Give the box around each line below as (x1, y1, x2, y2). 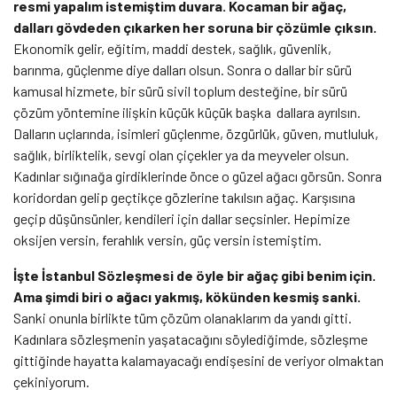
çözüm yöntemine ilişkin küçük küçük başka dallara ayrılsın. (13, 103, 361, 121)
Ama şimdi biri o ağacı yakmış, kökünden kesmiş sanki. (13, 287, 361, 305)
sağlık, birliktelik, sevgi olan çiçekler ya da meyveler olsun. (13, 145, 349, 163)
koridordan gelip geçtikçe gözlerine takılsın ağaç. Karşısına (13, 188, 355, 206)
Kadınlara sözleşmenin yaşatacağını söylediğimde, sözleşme (13, 330, 368, 347)
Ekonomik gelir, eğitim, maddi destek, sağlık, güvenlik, (13, 39, 331, 57)
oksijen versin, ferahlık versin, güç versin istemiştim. (13, 230, 324, 248)
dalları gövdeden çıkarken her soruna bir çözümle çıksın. (13, 18, 377, 35)
